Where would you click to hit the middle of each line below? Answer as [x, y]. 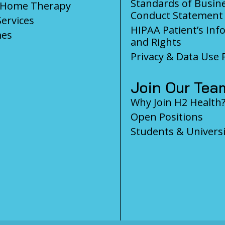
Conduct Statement [177, 15]
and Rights [156, 42]
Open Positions [167, 117]
